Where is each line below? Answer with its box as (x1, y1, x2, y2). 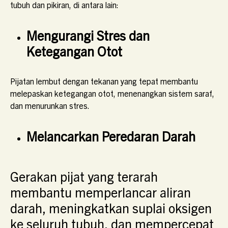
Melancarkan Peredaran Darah (26, 127, 195, 144)
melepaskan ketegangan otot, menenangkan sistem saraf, (10, 88, 214, 98)
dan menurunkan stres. (10, 100, 90, 110)
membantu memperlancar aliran (10, 183, 191, 200)
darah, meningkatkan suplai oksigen (10, 199, 212, 216)
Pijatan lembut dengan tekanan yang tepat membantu (10, 76, 198, 86)
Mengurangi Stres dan (26, 26, 150, 43)
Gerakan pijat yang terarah (10, 167, 158, 184)
